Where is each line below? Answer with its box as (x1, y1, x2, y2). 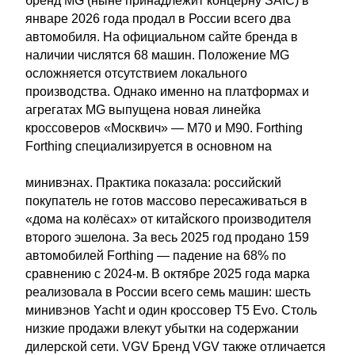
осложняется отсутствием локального (25, 67, 247, 80)
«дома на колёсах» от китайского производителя (25, 212, 311, 226)
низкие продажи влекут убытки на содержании (25, 322, 299, 335)
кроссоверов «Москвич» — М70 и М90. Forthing (25, 121, 303, 135)
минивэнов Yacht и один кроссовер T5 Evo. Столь (25, 303, 317, 317)
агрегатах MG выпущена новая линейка (25, 103, 261, 116)
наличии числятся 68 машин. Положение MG (25, 48, 289, 62)
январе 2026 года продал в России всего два (25, 12, 291, 25)
